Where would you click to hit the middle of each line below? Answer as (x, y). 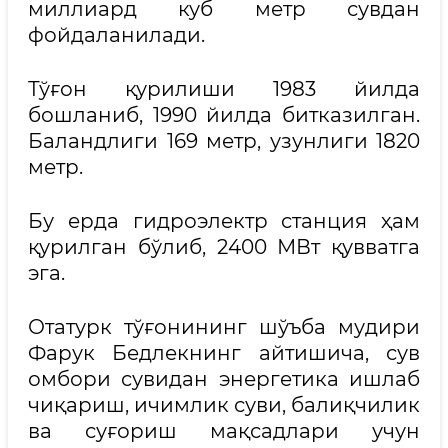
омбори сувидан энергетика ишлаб (224, 379)
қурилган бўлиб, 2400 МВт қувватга (224, 247)
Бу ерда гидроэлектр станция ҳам (224, 221)
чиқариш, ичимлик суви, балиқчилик (224, 405)
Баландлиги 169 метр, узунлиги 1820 (224, 141)
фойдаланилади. (116, 35)
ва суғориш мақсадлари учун (224, 431)
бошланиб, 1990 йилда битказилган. (224, 115)
